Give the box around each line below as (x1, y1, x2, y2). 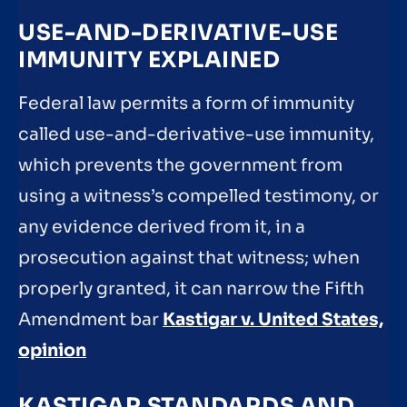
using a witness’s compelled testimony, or (18, 184, 379, 207)
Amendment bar (18, 308, 163, 331)
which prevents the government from (18, 154, 342, 176)
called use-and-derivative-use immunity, (18, 123, 374, 145)
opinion (18, 339, 86, 362)
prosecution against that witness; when (18, 246, 360, 269)
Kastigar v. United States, (163, 308, 383, 331)
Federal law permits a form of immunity (18, 92, 354, 114)
